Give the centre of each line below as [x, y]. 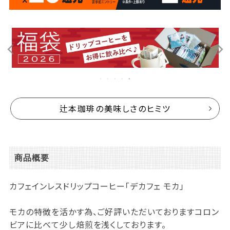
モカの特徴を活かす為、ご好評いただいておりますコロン [114, 212]
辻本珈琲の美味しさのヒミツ [115, 109]
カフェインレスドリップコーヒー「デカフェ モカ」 [97, 186]
